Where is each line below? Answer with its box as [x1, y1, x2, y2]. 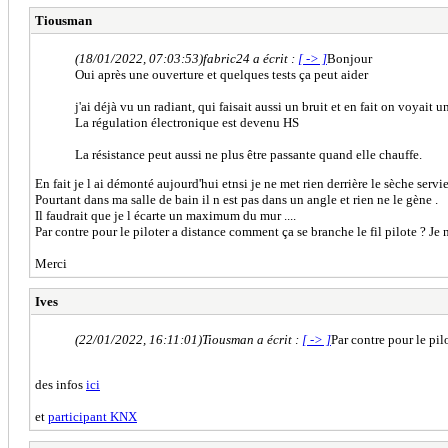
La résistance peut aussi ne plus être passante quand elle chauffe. [75, 146, 422, 162]
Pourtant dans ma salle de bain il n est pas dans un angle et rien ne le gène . [35, 191, 438, 207]
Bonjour [327, 50, 372, 66]
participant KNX [48, 408, 137, 424]
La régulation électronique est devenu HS [75, 114, 299, 130]
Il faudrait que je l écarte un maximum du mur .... [35, 207, 296, 223]
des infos [35, 376, 86, 392]
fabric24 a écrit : [203, 50, 298, 66]
